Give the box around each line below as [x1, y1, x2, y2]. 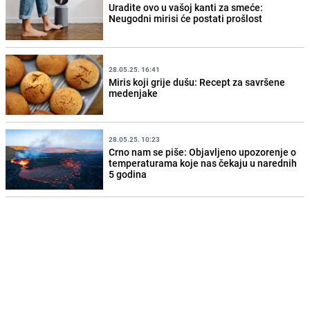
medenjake [109, 86, 158, 100]
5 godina [109, 167, 147, 181]
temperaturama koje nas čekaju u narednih [109, 156, 298, 170]
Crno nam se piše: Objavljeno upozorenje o [109, 145, 297, 158]
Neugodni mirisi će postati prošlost [109, 12, 263, 26]
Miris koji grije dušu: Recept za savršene [109, 75, 286, 89]
